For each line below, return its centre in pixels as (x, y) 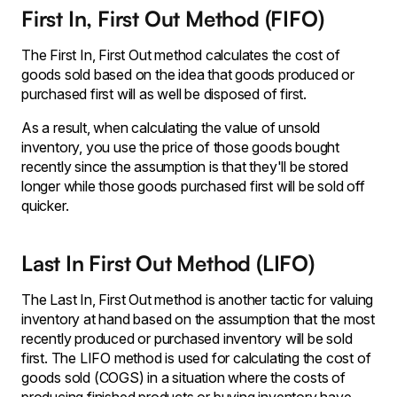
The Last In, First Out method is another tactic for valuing (198, 300)
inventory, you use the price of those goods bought (180, 147)
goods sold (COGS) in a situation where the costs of (183, 378)
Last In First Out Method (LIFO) (168, 263)
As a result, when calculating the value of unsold (171, 128)
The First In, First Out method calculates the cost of (181, 55)
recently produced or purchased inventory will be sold (187, 339)
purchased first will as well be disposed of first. (164, 94)
